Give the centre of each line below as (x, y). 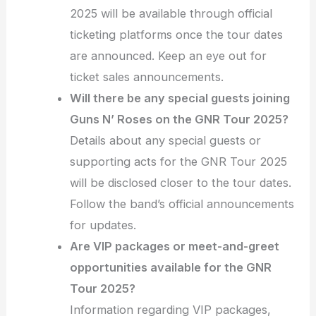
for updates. (103, 225)
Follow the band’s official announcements (182, 204)
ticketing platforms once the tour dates (177, 35)
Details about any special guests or (166, 141)
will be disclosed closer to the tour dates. (181, 183)
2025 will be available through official (171, 14)
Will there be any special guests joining (180, 98)
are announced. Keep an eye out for (169, 56)
